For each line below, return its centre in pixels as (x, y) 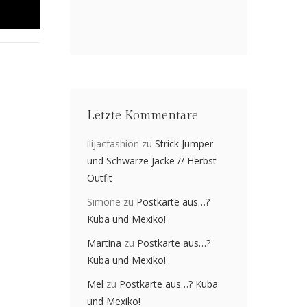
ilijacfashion (113, 143)
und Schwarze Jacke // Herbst (151, 160)
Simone (103, 201)
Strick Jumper (184, 143)
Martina (104, 243)
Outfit (99, 177)
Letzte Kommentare (142, 115)
